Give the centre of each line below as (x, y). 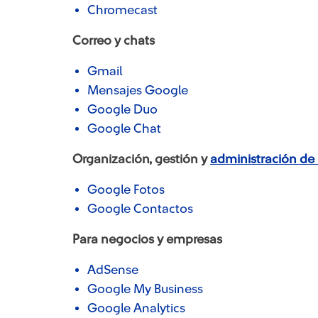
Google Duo (122, 109)
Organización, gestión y (141, 159)
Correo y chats (114, 40)
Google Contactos (140, 209)
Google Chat (124, 128)
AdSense (113, 270)
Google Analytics (136, 308)
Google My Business (145, 289)
